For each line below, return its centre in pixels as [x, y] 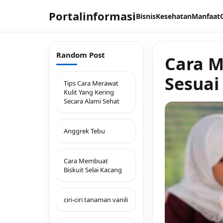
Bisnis [146, 16]
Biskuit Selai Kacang [93, 170]
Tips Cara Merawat [91, 83]
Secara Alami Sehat [92, 101]
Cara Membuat [86, 161]
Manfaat [206, 16]
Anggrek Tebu [84, 131]
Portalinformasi [92, 16]
